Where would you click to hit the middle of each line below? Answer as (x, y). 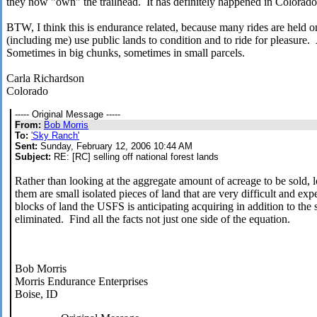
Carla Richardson (45, 79)
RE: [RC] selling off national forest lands (135, 157)
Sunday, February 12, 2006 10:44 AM (115, 146)
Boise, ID (36, 294)
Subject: (33, 157)
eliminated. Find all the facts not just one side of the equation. (152, 219)
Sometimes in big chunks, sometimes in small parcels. (126, 53)
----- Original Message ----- (68, 115)
